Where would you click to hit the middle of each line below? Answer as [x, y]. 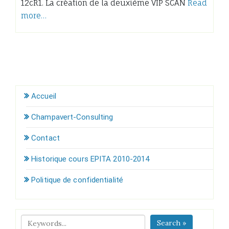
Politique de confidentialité [77, 180]
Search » [172, 223]
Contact [45, 138]
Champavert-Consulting [72, 117]
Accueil [44, 96]
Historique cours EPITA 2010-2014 [90, 159]
